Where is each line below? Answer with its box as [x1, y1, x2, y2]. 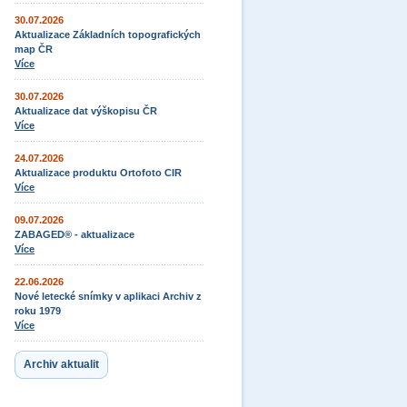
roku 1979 [15, 305, 61, 317]
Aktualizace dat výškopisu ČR [15, 105, 157, 117]
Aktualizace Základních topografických [15, 29, 201, 41]
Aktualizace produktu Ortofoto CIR [15, 167, 182, 179]
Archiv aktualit [24, 358, 99, 372]
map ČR [15, 44, 53, 55]
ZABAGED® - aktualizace [15, 229, 134, 241]
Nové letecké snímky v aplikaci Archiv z [15, 291, 202, 303]
